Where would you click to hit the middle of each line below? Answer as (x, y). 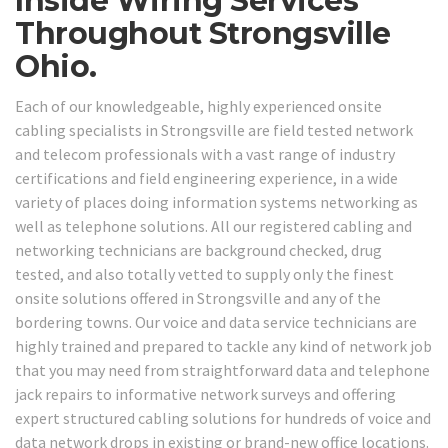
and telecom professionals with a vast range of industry (205, 153)
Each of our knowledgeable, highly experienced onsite (198, 105)
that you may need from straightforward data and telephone (222, 369)
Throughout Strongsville (203, 34)
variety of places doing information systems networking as (216, 201)
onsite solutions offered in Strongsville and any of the (198, 297)
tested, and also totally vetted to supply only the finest (204, 273)
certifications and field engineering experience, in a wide (206, 177)
